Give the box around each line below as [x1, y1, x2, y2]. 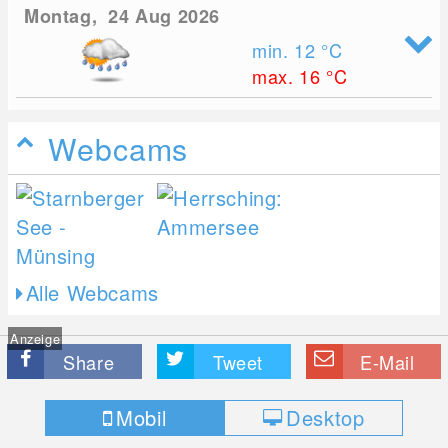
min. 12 [252, 37, 322, 64]
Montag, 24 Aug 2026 [24, 3, 221, 30]
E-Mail [360, 349, 415, 376]
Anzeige [10, 329, 61, 349]
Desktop [286, 403, 365, 433]
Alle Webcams [25, 278, 159, 308]
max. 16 [252, 63, 327, 90]
